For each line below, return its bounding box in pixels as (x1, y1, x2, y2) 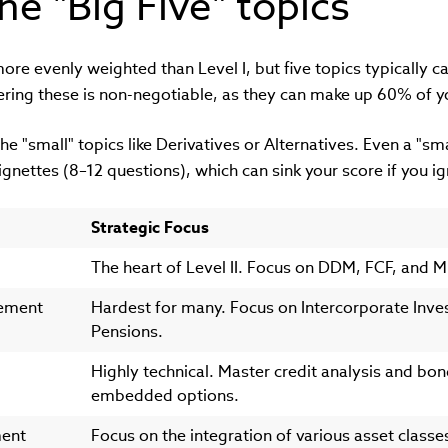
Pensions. (90, 321, 163, 343)
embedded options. (90, 385, 239, 407)
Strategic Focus (90, 217, 209, 239)
